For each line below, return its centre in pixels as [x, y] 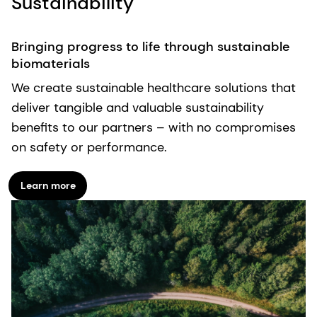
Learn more [48, 186]
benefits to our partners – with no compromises [154, 127]
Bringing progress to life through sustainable [151, 46]
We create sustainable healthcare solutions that [154, 87]
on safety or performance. [89, 147]
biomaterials [51, 63]
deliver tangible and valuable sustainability [138, 107]
